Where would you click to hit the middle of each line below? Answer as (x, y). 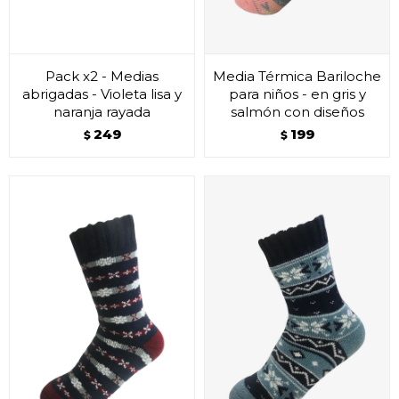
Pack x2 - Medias (102, 76)
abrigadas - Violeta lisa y (102, 94)
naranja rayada (102, 112)
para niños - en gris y (297, 94)
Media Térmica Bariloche (297, 76)
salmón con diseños (297, 112)
